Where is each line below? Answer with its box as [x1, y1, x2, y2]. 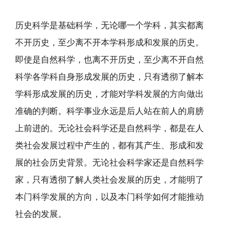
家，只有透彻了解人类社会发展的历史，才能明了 [15, 174, 204, 185]
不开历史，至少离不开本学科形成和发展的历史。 [15, 37, 204, 47]
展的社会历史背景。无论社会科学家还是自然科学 [15, 157, 204, 167]
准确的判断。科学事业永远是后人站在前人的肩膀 [15, 105, 204, 116]
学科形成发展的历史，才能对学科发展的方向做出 [15, 88, 204, 99]
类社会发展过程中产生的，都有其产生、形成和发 [15, 140, 204, 150]
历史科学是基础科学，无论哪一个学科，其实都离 [15, 20, 204, 30]
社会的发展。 [15, 208, 67, 219]
